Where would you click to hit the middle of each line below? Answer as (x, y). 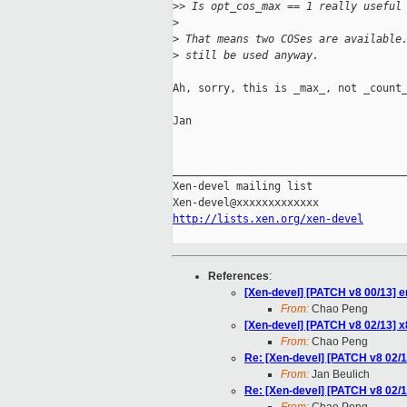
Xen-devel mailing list (243, 187)
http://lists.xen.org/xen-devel (268, 219)
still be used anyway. (249, 56)
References (238, 277)
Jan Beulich (339, 375)
